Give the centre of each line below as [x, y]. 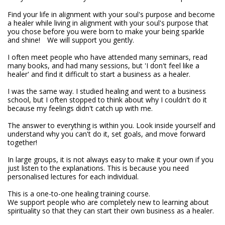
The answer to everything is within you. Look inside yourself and [111, 125]
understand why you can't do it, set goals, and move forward [106, 134]
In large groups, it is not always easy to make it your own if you [110, 159]
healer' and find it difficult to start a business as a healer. [99, 74]
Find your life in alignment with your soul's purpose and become [111, 14]
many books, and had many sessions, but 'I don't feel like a [103, 66]
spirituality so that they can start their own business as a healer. [111, 211]
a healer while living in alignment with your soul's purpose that [108, 23]
